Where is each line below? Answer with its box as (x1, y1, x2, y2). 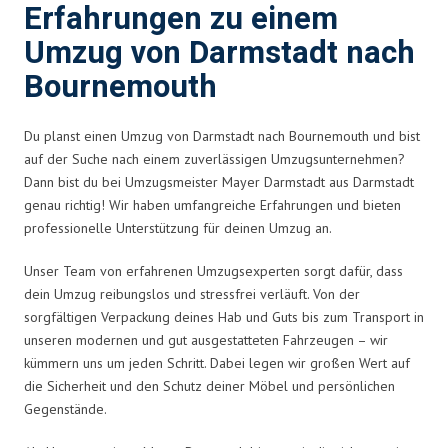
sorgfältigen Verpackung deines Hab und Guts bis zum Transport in (24, 307, 424, 326)
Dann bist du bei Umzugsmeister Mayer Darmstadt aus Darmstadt (24, 172, 414, 191)
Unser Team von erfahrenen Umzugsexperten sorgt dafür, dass (24, 261, 403, 280)
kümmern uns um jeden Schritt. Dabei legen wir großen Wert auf (24, 353, 410, 372)
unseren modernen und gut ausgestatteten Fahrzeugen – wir (24, 330, 388, 349)
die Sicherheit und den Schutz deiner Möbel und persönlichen (24, 376, 395, 395)
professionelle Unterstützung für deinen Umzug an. (24, 218, 332, 237)
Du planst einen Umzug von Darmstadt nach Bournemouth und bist (24, 126, 420, 145)
